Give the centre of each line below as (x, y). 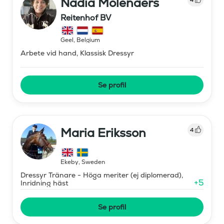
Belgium (88, 40)
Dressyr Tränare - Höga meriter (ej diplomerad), (102, 175)
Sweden (93, 162)
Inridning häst (44, 183)
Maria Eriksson (103, 132)
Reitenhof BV (86, 17)
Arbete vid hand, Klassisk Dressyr (77, 53)
